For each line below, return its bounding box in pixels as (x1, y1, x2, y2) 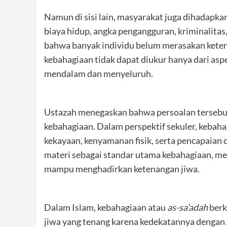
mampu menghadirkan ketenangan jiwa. (44, 163, 200, 174)
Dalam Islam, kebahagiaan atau (44, 201, 167, 213)
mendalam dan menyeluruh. (44, 67, 153, 79)
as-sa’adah (167, 201, 208, 213)
